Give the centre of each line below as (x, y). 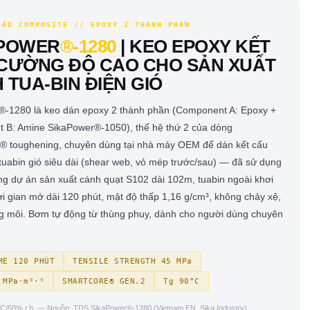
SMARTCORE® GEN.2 (104, 281)
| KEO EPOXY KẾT (193, 46)
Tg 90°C (182, 281)
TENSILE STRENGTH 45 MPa (133, 261)
